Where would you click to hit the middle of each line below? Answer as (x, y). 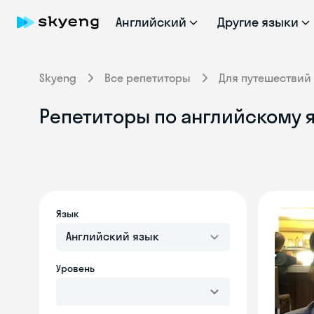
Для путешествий (265, 78)
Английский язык (112, 236)
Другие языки (258, 22)
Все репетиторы (148, 78)
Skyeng (58, 78)
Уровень (75, 268)
